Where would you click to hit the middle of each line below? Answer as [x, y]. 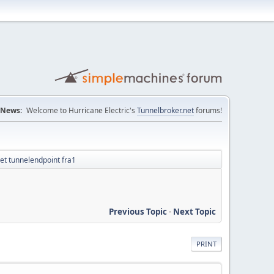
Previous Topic [138, 211]
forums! [208, 110]
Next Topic [194, 211]
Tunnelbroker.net [165, 110]
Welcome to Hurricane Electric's [82, 110]
